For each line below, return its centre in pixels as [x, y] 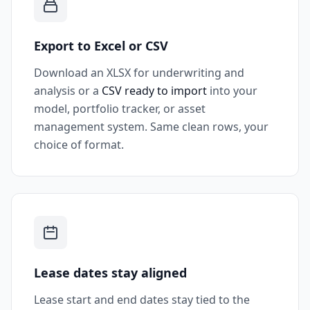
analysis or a [68, 91]
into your [232, 91]
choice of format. [79, 145]
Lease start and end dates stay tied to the [142, 300]
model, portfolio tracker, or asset [120, 109]
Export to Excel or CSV [101, 46]
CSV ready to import [154, 91]
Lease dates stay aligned [110, 273]
